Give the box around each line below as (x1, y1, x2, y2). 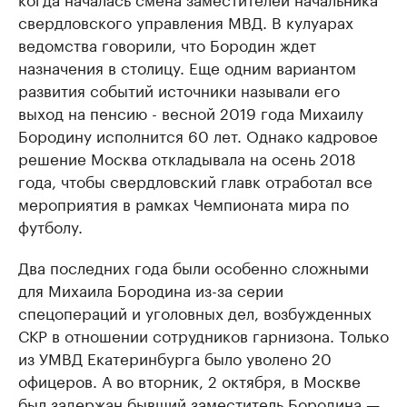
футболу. (18, 213, 83, 238)
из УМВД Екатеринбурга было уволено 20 (18, 345, 332, 370)
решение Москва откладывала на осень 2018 (18, 145, 356, 170)
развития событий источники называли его (18, 77, 340, 102)
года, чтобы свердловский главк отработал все (18, 168, 372, 193)
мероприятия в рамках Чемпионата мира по (18, 191, 349, 215)
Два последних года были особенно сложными (18, 254, 369, 279)
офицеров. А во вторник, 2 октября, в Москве (18, 368, 361, 392)
